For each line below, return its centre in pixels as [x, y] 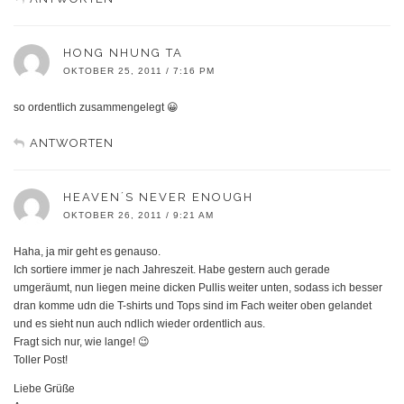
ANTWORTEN [72, 142]
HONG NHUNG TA [123, 52]
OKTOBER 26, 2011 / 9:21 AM [138, 215]
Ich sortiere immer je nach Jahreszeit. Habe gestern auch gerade [172, 269]
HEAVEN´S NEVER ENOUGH [158, 197]
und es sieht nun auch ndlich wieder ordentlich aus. [139, 323]
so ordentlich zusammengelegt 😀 [96, 107]
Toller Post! [41, 359]
